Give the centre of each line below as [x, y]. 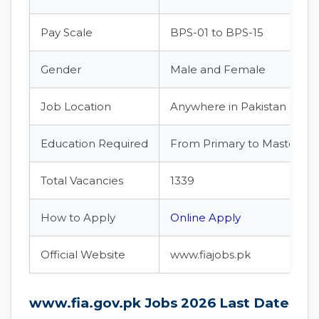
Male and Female [218, 69]
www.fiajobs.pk [210, 255]
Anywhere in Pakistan [228, 106]
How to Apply [78, 218]
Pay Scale [67, 32]
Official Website [83, 255]
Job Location [76, 106]
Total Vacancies [82, 181]
